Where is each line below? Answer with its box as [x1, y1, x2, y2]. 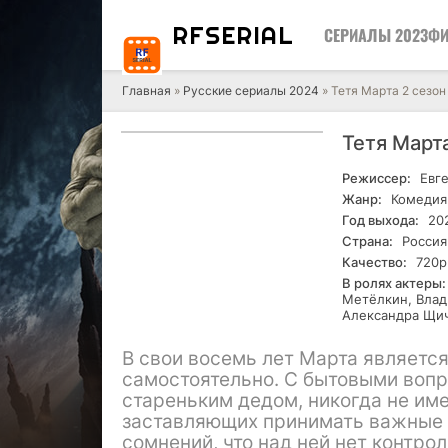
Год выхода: [342, 212, 419, 228]
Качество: [342, 254, 407, 270]
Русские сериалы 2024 [183, 83, 319, 98]
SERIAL [205, 20, 294, 50]
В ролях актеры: [342, 275, 446, 291]
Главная [122, 83, 171, 98]
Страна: [342, 233, 393, 249]
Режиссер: [342, 170, 411, 186]
